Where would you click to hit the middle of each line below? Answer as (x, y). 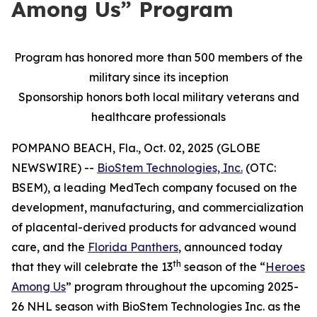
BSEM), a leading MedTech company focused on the (154, 188)
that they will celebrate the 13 (92, 267)
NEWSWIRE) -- (54, 168)
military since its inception (158, 77)
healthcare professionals (158, 117)
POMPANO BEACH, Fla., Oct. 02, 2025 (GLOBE (136, 148)
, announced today (230, 247)
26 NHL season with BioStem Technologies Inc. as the (156, 306)
